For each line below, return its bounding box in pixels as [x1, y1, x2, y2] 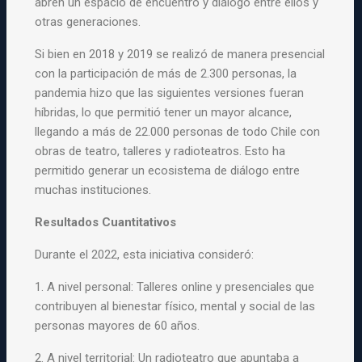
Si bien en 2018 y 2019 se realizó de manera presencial [35, 47, 326, 61]
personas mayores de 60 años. [35, 318, 200, 333]
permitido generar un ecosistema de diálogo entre [35, 163, 301, 178]
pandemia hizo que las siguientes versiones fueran [35, 86, 305, 100]
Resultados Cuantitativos [35, 215, 177, 229]
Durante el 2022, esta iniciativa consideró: [35, 247, 255, 262]
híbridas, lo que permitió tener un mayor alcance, [35, 105, 293, 120]
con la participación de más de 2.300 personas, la [35, 66, 297, 81]
